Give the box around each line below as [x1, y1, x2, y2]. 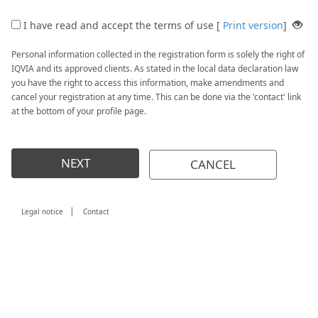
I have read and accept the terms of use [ [21, 18, 223, 32]
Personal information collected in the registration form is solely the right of [11, 48, 305, 60]
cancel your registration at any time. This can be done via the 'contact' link [11, 91, 301, 103]
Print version [223, 18, 283, 32]
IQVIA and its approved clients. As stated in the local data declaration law [11, 62, 298, 75]
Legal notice [21, 207, 63, 216]
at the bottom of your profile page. [11, 105, 146, 117]
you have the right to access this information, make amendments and [11, 77, 284, 89]
